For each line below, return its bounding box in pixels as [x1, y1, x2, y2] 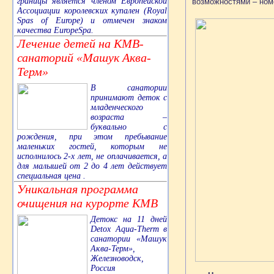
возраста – [91, 113, 167, 122]
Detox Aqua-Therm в [91, 224, 167, 234]
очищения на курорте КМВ [17, 196, 158, 210]
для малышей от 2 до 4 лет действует [17, 161, 167, 171]
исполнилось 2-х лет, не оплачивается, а [17, 152, 167, 161]
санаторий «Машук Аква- [17, 51, 151, 65]
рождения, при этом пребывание [17, 132, 167, 142]
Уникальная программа [17, 182, 138, 196]
